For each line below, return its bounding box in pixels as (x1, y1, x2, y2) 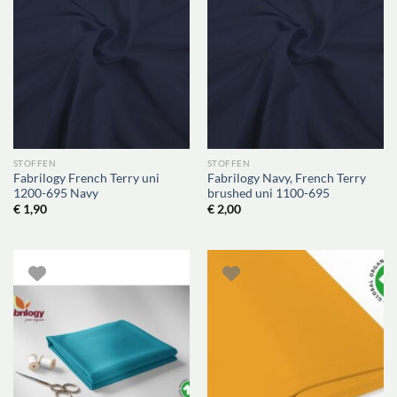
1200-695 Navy (12, 186, 98, 201)
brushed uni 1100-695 (206, 186, 330, 201)
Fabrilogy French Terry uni (12, 171, 160, 186)
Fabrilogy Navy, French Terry (206, 171, 366, 186)
